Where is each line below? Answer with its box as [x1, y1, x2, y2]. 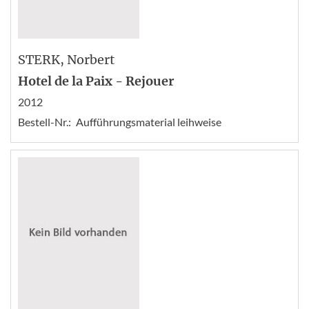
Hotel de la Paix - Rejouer [18, 72, 174, 89]
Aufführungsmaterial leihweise [76, 114, 221, 128]
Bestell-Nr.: [18, 114, 71, 128]
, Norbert [60, 51, 114, 68]
